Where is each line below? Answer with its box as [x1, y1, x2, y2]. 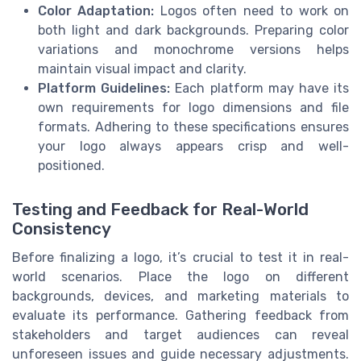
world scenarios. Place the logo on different [12, 268, 349, 284]
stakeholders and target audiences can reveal [12, 326, 349, 342]
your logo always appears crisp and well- [38, 139, 349, 155]
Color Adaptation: [38, 3, 155, 19]
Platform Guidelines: [38, 81, 171, 97]
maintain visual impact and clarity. [38, 61, 247, 77]
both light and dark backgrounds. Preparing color [38, 23, 349, 39]
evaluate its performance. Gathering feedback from [12, 307, 349, 323]
